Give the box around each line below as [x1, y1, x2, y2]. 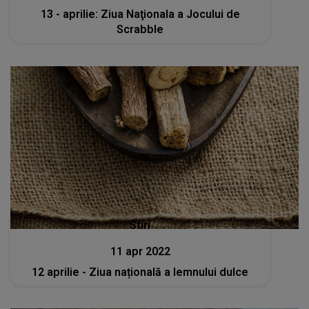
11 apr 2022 [110, 244, 170, 258]
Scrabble [117, 23, 164, 37]
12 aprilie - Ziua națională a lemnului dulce [32, 265, 249, 279]
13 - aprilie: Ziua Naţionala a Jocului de [40, 8, 240, 21]
